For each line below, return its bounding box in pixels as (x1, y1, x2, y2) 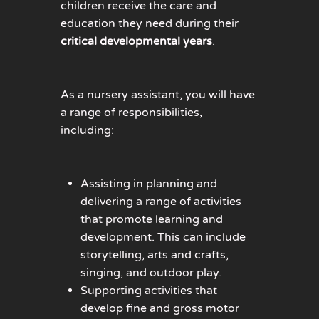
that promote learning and (80, 211, 223, 226)
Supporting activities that (80, 283, 217, 298)
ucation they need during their (74, 16, 239, 31)
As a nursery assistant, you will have (61, 87, 255, 102)
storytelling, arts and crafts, (80, 247, 229, 262)
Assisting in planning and (80, 176, 217, 191)
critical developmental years (61, 33, 212, 48)
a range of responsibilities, (61, 105, 202, 120)
